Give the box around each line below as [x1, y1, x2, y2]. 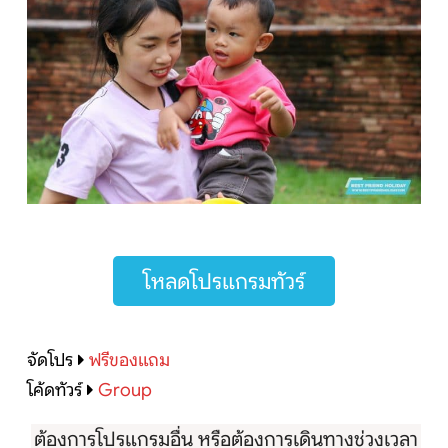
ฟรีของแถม [89, 349, 170, 372]
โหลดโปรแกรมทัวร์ [143, 268, 305, 296]
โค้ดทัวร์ [27, 379, 82, 402]
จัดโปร [27, 349, 73, 372]
